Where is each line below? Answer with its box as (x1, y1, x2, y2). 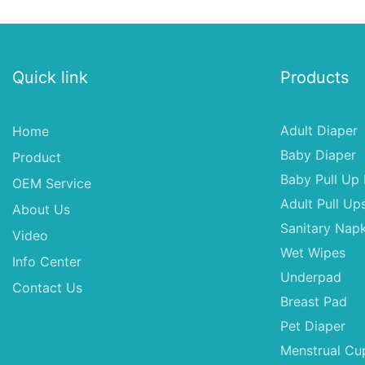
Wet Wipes (279, 244, 345, 261)
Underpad (279, 268, 341, 285)
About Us (12, 200, 70, 218)
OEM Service (12, 174, 91, 191)
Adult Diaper (279, 121, 358, 139)
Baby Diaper (279, 146, 356, 163)
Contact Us (12, 279, 82, 296)
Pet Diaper (279, 317, 345, 334)
